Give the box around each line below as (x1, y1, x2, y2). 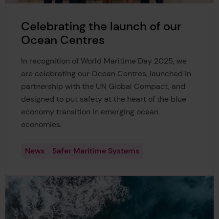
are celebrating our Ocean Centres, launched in (21, 68, 191, 79)
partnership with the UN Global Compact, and (21, 81, 185, 91)
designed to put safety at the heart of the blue (21, 93, 186, 104)
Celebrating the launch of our (21, 19, 181, 34)
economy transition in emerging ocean (21, 106, 158, 117)
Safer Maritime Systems (52, 146, 139, 156)
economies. (21, 119, 62, 130)
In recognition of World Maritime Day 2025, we (21, 55, 187, 66)
